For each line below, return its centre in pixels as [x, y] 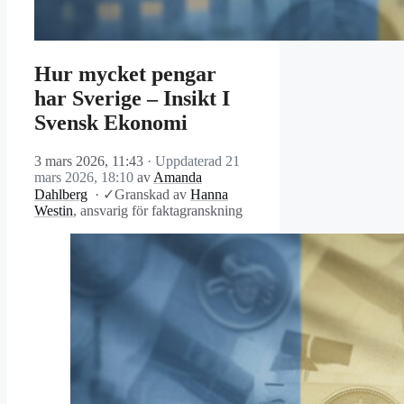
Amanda [178, 178]
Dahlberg [61, 195]
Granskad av [152, 195]
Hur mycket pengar [125, 74]
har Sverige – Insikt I [132, 99]
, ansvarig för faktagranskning [158, 211]
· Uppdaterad [186, 161]
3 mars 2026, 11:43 [89, 161]
